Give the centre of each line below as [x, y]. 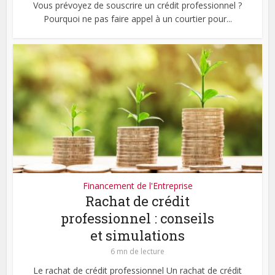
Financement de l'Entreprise [137, 186]
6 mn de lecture [137, 252]
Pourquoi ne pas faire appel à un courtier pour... [137, 18]
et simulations [137, 236]
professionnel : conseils [137, 219]
